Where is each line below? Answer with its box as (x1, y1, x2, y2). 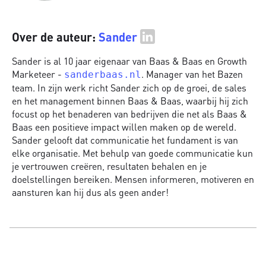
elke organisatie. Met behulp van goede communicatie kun (12, 147, 253, 160)
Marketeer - (12, 68, 64, 81)
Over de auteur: (12, 29, 96, 45)
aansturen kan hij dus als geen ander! (12, 186, 169, 199)
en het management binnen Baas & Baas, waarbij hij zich (12, 94, 248, 107)
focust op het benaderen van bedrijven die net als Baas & (12, 107, 247, 121)
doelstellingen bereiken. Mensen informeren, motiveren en (12, 173, 254, 186)
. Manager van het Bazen (141, 68, 243, 81)
